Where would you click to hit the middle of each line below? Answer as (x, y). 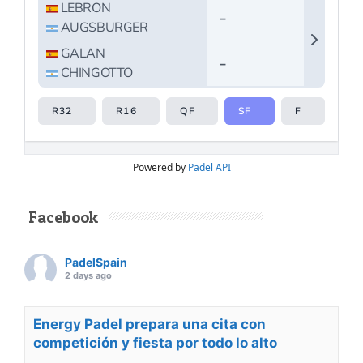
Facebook (63, 218)
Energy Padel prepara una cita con (149, 325)
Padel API (209, 168)
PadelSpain (96, 263)
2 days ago (88, 276)
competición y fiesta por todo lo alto (155, 343)
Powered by (160, 168)
